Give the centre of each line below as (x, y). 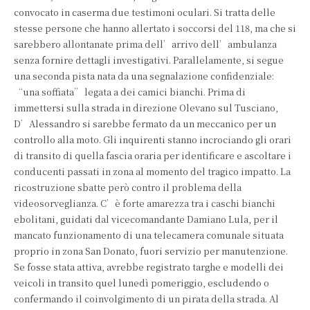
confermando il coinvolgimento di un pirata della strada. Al (146, 299)
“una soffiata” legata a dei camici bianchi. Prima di (130, 92)
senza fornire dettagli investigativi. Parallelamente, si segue (149, 60)
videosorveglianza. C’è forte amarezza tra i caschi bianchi (145, 203)
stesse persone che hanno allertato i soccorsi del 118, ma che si (155, 28)
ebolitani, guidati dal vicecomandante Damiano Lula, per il (146, 219)
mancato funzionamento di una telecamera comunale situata (149, 235)
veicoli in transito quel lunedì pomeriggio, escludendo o (142, 283)
